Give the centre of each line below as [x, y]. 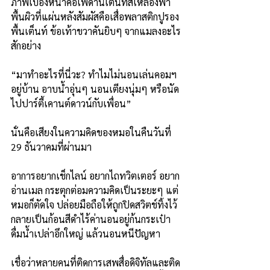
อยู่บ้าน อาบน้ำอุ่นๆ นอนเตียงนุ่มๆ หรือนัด [95, 89]
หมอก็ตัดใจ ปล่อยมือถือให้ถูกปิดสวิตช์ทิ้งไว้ [94, 205]
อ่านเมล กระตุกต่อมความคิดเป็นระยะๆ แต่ [95, 190]
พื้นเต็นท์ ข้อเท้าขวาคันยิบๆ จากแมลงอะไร [96, 31]
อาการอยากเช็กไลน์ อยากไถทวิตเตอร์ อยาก [95, 176]
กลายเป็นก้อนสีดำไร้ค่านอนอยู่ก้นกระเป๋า [92, 219]
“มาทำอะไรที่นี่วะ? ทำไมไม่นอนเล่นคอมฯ [95, 75]
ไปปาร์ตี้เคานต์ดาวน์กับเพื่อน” [71, 104]
